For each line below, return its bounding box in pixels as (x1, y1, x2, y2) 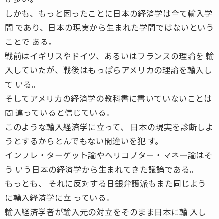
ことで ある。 (5, 35, 57, 47)
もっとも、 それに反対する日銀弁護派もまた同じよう (5, 177, 206, 189)
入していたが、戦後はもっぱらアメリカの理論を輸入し (5, 64, 212, 76)
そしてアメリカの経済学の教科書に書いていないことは (5, 92, 212, 104)
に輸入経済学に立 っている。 (5, 191, 114, 203)
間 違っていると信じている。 (5, 106, 114, 118)
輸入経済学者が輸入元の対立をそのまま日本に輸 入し (5, 205, 206, 218)
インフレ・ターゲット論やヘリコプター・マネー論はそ (5, 149, 213, 161)
